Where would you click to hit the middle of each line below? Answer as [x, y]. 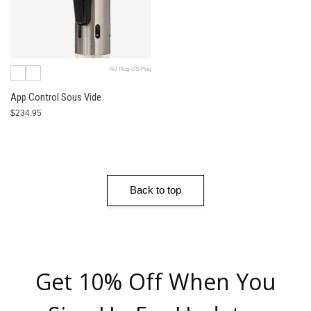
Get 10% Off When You [155, 281]
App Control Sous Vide [56, 97]
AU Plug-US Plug [130, 69]
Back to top [155, 190]
